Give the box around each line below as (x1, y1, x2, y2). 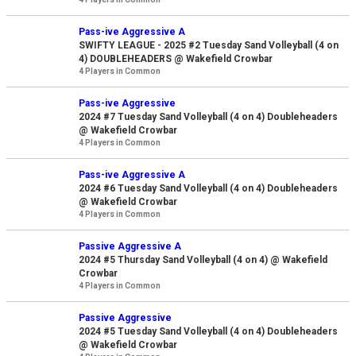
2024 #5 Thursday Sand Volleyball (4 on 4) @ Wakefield (79, 254, 328, 266)
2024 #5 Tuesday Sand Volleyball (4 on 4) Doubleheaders (79, 326, 339, 338)
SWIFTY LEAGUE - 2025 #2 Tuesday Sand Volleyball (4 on (79, 40, 339, 52)
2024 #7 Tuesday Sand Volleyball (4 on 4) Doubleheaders (79, 111, 339, 123)
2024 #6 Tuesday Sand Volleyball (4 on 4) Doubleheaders (79, 183, 339, 195)
